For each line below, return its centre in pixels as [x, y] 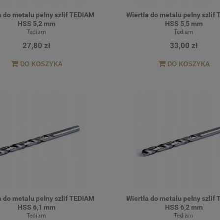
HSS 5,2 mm [36, 23]
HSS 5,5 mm [184, 23]
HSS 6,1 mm [36, 207]
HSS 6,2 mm [184, 207]
